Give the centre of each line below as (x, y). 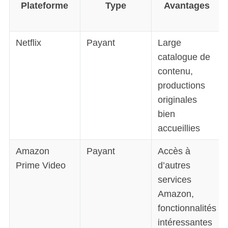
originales (177, 100)
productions (181, 86)
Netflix (28, 43)
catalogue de (184, 57)
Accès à (174, 151)
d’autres (174, 166)
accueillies (179, 129)
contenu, (175, 72)
